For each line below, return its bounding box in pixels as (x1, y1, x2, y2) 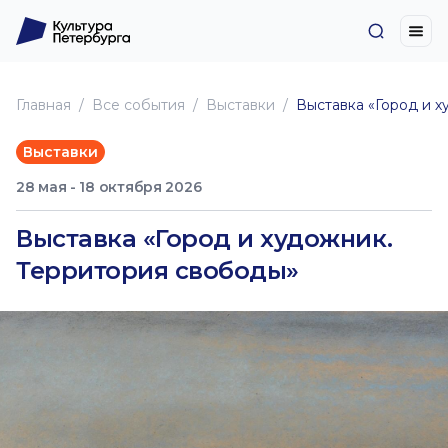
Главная (16, 96, 71, 114)
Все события (92, 96, 185, 114)
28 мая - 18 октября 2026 (16, 178, 202, 196)
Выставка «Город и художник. (16, 224, 393, 253)
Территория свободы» (16, 256, 299, 285)
